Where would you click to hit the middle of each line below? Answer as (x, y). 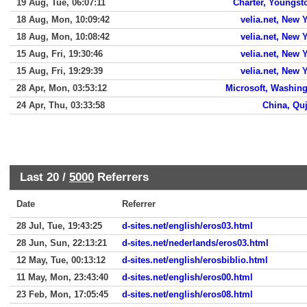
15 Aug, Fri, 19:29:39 (60, 71)
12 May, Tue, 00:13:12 (61, 260)
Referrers (121, 177)
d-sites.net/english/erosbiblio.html (195, 260)
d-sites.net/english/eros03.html (187, 226)
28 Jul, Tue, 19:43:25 (59, 226)
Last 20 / (45, 177)
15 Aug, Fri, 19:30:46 (60, 54)
